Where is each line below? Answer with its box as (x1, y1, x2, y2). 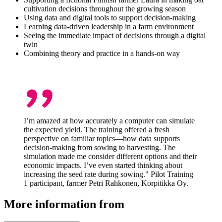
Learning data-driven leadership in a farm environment (24, 22, 194, 31)
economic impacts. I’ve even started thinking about (24, 161, 182, 169)
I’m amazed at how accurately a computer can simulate (24, 116, 195, 125)
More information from (4, 197, 124, 211)
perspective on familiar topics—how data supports (24, 134, 180, 143)
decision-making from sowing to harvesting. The (24, 143, 175, 152)
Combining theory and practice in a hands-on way (24, 49, 182, 57)
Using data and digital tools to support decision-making (24, 13, 196, 22)
